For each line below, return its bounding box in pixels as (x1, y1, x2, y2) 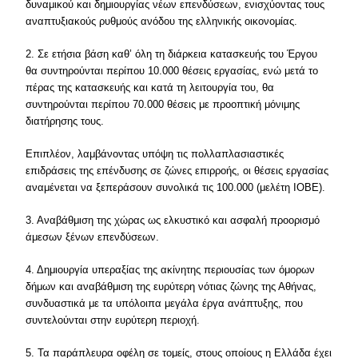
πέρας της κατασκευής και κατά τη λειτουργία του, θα (26, 82, 275, 93)
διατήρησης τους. (26, 115, 105, 127)
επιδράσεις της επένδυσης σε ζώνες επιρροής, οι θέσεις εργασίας (26, 165, 329, 177)
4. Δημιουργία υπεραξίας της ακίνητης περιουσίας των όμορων (26, 264, 316, 276)
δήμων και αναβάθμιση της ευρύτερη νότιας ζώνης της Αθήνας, (26, 280, 317, 292)
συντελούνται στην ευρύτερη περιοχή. (26, 314, 201, 326)
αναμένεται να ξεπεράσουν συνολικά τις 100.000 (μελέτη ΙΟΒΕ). (26, 181, 326, 193)
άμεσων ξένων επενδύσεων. (26, 231, 160, 243)
